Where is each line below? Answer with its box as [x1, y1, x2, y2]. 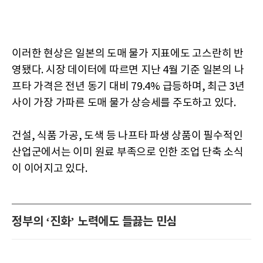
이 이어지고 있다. [12, 162, 87, 175]
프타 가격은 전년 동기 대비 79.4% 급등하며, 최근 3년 [12, 80, 245, 93]
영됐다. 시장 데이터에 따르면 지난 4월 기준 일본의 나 [12, 63, 244, 76]
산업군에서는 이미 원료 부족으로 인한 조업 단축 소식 [12, 146, 244, 159]
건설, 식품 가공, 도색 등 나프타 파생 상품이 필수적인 [12, 129, 243, 142]
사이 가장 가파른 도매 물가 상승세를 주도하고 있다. [12, 96, 236, 109]
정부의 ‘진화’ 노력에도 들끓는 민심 [12, 214, 177, 229]
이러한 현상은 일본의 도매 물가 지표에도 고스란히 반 [12, 47, 244, 60]
